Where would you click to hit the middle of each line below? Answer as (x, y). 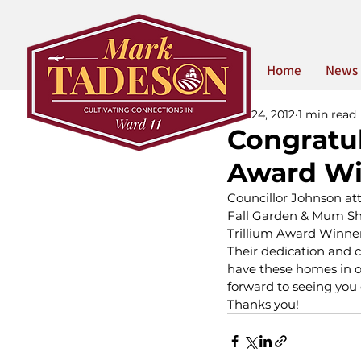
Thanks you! (263, 304)
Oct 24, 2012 (261, 114)
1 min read (327, 114)
